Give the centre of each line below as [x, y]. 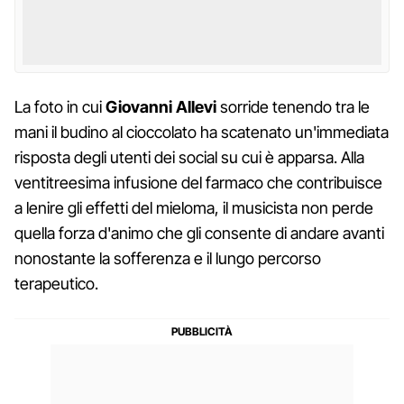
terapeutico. [56, 283]
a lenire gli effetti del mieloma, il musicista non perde [194, 207]
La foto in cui [60, 106]
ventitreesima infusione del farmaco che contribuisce [198, 182]
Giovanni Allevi [161, 106]
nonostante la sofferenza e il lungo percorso [168, 258]
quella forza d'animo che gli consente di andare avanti [199, 233]
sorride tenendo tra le [293, 106]
